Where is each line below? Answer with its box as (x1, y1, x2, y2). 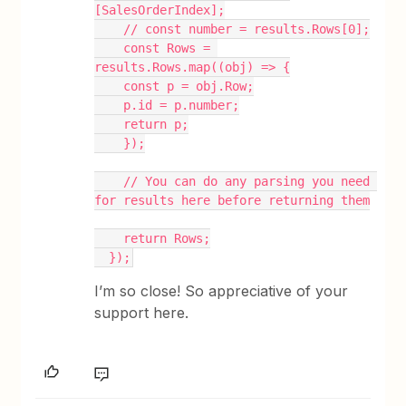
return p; (123, 116, 189, 131)
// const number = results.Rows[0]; (123, 21, 371, 36)
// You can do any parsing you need (94, 173, 124, 188)
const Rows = (94, 40, 124, 55)
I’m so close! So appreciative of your (94, 281, 349, 300)
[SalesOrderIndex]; (94, 2, 226, 17)
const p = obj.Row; (123, 78, 255, 93)
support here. (94, 303, 189, 322)
